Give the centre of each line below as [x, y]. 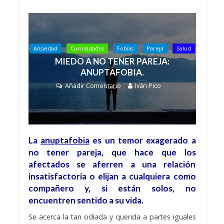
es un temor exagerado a [144, 140]
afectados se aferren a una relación [112, 164]
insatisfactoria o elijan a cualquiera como [112, 176]
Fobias [125, 49]
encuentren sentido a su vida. [86, 200]
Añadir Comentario [93, 86]
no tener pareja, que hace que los [112, 152]
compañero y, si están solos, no [112, 188]
